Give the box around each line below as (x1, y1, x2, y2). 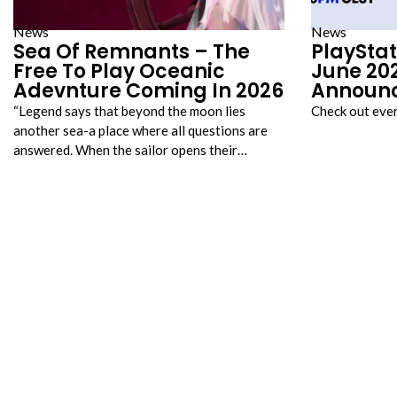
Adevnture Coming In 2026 (13, 77, 284, 105)
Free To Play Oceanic (13, 58, 225, 85)
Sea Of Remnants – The (13, 38, 250, 66)
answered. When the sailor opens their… (13, 142, 247, 158)
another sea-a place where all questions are (13, 122, 268, 138)
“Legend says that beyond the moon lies (13, 103, 245, 119)
